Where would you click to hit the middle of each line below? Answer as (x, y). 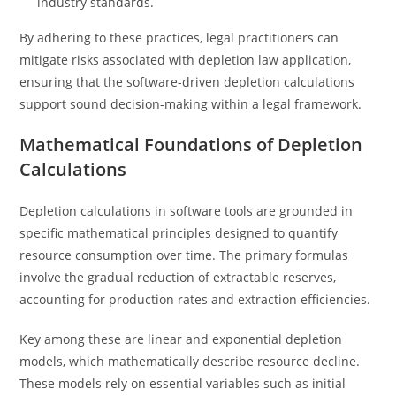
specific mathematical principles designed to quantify (179, 233)
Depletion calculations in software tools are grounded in (187, 211)
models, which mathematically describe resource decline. (190, 361)
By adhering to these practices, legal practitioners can (179, 38)
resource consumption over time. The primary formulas (184, 255)
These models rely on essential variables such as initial (183, 383)
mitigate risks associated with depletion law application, (186, 60)
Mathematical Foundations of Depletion (191, 145)
